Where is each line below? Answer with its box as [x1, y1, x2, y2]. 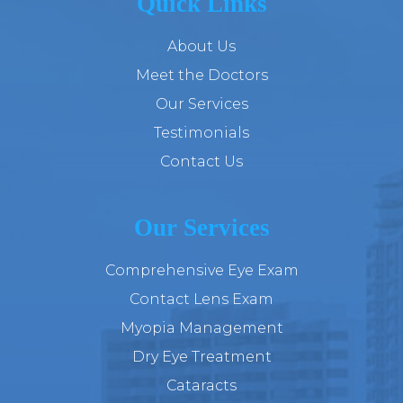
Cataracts [166, 377, 237, 395]
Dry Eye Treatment [131, 348, 272, 366]
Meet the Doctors [135, 67, 268, 85]
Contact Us [160, 153, 243, 171]
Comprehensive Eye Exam [104, 262, 299, 280]
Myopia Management [120, 319, 283, 337]
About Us [167, 38, 236, 56]
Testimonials [154, 124, 249, 142]
